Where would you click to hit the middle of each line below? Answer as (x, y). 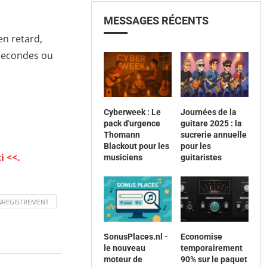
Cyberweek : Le (133, 112)
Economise (201, 237)
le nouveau (125, 248)
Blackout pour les (137, 146)
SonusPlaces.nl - (136, 237)
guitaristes (201, 158)
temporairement (211, 248)
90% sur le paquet (214, 260)
